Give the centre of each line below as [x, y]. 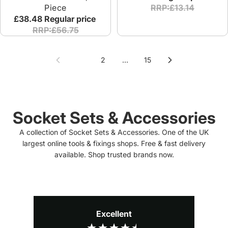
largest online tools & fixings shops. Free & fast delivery [114, 144]
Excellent [114, 213]
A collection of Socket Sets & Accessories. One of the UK [114, 132]
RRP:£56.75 [55, 30]
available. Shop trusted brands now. [114, 155]
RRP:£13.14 [173, 7]
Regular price [71, 19]
